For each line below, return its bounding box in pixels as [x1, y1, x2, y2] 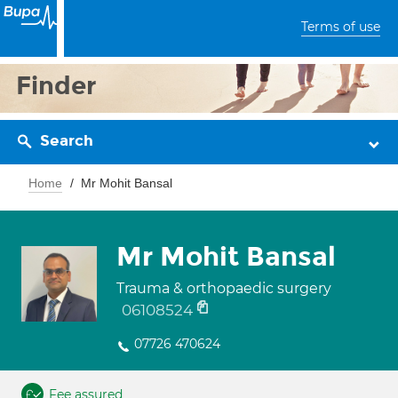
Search [40, 131, 93, 150]
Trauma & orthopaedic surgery [116, 280, 331, 297]
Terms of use [301, 19, 380, 35]
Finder [16, 70, 97, 101]
